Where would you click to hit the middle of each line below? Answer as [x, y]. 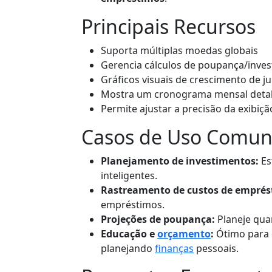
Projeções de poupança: [158, 219]
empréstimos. [133, 204]
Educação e [129, 233]
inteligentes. [129, 175]
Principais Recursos [168, 26]
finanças [174, 248]
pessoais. [216, 248]
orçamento [184, 233]
